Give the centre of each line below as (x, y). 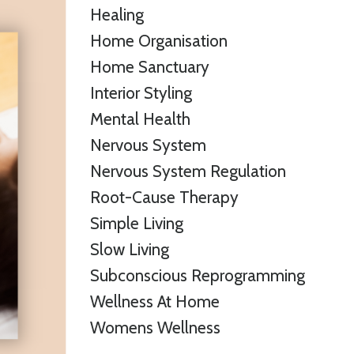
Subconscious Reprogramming (197, 275)
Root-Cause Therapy (164, 197)
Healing (117, 14)
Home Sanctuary (149, 66)
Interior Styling (141, 92)
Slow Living (129, 249)
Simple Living (136, 223)
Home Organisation (158, 40)
